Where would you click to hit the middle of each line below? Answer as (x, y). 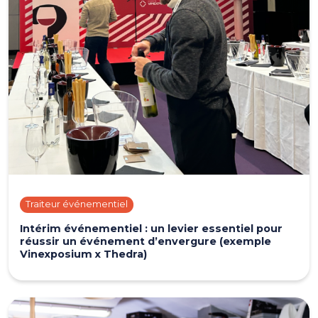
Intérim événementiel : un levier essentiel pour (151, 228)
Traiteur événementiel (77, 204)
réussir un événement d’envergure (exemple (146, 241)
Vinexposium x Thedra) (83, 254)
